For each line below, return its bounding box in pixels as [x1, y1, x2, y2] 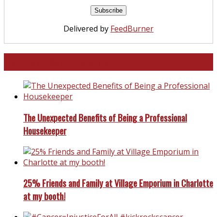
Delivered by [63, 23, 110, 34]
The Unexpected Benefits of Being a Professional [23, 110, 187, 124]
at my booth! [23, 189, 65, 203]
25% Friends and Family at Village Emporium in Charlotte [23, 176, 213, 190]
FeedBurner [110, 23, 154, 34]
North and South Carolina [4, 53, 109, 71]
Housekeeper [23, 124, 66, 137]
